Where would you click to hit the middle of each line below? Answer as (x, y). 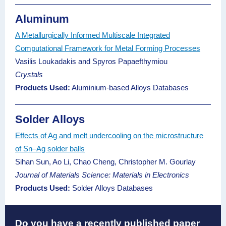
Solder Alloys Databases (111, 188)
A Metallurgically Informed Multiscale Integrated (93, 35)
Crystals (29, 74)
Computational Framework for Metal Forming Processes (108, 48)
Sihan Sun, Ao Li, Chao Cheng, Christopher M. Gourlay (106, 162)
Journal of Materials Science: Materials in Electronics (102, 175)
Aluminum (42, 19)
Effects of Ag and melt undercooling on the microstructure (109, 135)
